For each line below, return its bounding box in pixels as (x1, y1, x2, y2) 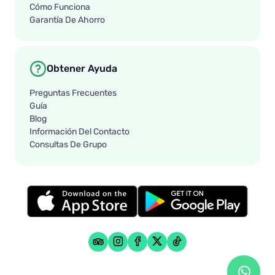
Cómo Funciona (29, 2, 90, 12)
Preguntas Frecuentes (29, 88, 117, 98)
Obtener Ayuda (47, 63, 117, 75)
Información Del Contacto (29, 126, 130, 137)
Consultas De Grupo (29, 139, 107, 150)
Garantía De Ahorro (29, 15, 105, 25)
